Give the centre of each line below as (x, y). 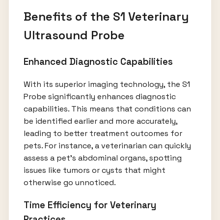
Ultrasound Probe (74, 35)
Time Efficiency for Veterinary (90, 205)
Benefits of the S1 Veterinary (106, 17)
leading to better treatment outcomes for (103, 134)
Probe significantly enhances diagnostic (99, 97)
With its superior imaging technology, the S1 (107, 84)
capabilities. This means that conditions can (107, 109)
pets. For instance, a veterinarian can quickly (107, 146)
